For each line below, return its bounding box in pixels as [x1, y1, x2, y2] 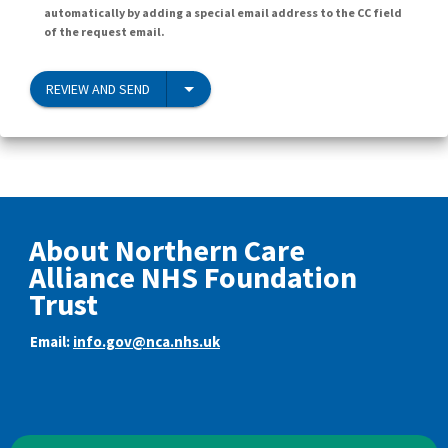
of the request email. [44, 23, 165, 39]
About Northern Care [29, 230, 305, 269]
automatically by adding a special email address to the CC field [44, 4, 402, 20]
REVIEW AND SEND [46, 79, 150, 98]
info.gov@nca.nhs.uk [73, 332, 220, 352]
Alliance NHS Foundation [29, 257, 357, 296]
